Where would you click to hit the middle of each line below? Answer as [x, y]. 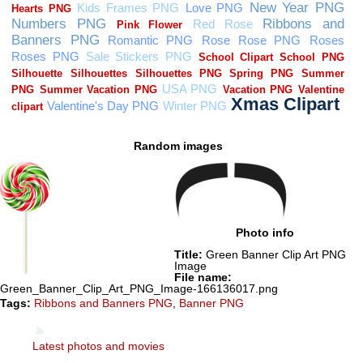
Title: [189, 255]
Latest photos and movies [98, 346]
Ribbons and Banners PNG [103, 303]
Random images [178, 145]
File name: [203, 278]
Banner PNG [211, 303]
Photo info [265, 233]
